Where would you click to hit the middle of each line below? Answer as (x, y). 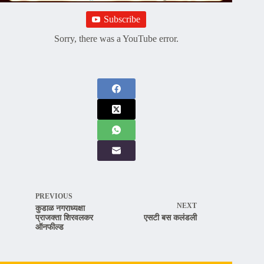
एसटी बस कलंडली (171, 218)
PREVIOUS (54, 197)
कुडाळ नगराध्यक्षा (60, 209)
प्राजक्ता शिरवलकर (64, 218)
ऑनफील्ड (49, 227)
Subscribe (122, 19)
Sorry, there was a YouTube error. (116, 39)
